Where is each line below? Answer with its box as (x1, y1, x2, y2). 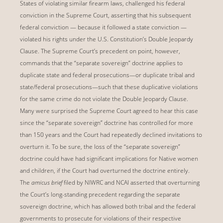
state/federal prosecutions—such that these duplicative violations (20, 82, 198, 91)
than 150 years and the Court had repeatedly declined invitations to (20, 130, 202, 139)
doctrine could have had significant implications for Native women (20, 154, 198, 163)
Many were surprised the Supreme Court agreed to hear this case (20, 106, 198, 115)
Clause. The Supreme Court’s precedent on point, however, (20, 46, 180, 55)
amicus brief (31, 178, 62, 187)
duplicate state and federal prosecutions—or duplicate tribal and (20, 70, 195, 79)
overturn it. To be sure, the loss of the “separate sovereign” (20, 142, 180, 151)
